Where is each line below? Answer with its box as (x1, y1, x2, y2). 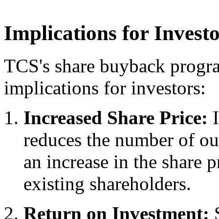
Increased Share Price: (23, 107, 208, 129)
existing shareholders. (23, 173, 191, 195)
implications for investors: (4, 77, 206, 99)
